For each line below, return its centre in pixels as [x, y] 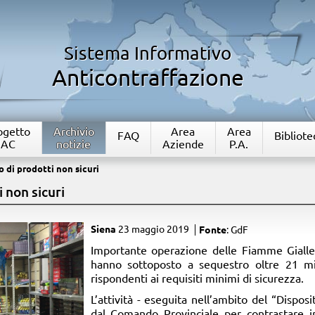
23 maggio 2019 [153, 229]
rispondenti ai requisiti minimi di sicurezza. [197, 278]
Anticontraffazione [148, 77]
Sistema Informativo [148, 53]
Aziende [183, 144]
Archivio [73, 131]
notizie [74, 144]
